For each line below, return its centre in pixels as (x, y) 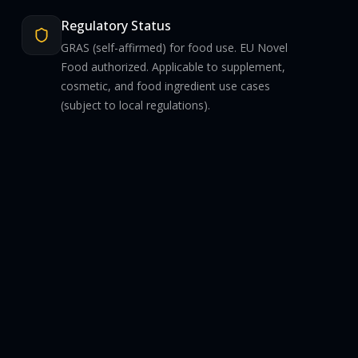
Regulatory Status (115, 25)
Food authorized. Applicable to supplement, (173, 66)
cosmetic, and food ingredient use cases (165, 86)
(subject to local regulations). (135, 105)
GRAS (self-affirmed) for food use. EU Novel (174, 47)
